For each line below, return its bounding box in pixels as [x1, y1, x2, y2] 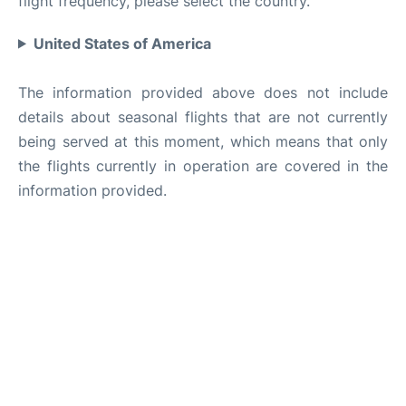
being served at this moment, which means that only [18, 131, 388, 150]
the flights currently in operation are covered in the [18, 156, 388, 175]
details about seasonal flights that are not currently [18, 107, 388, 126]
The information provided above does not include [18, 82, 388, 101]
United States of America [33, 34, 211, 53]
